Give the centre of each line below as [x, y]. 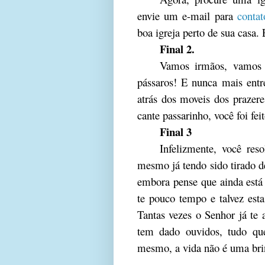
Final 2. [177, 49]
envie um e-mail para [187, 15]
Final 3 [175, 131]
